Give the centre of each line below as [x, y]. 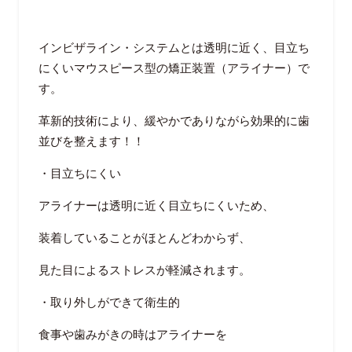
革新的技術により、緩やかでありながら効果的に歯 [174, 120]
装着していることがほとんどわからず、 [144, 237]
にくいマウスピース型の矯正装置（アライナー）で [174, 67]
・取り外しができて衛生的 [109, 301]
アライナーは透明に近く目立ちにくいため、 [156, 205]
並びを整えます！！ [91, 140]
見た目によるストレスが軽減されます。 [144, 269]
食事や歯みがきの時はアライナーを [132, 334]
